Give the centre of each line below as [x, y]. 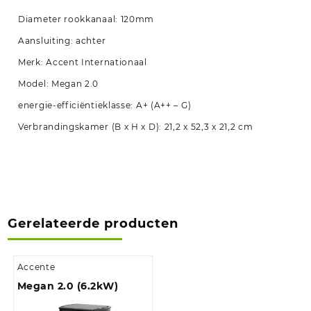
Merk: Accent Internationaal [83, 62]
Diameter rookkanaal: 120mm [86, 19]
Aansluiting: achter [62, 41]
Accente [36, 267]
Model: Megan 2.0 [59, 84]
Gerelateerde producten [93, 224]
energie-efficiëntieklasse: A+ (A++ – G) [105, 105]
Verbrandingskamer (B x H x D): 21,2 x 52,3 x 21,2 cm [136, 127]
